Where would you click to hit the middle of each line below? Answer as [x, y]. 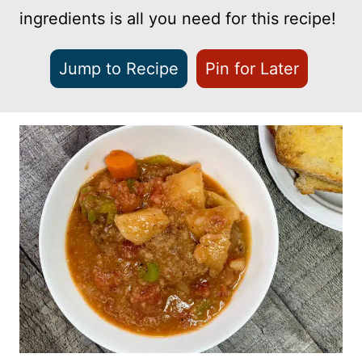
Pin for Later [252, 69]
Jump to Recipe [119, 69]
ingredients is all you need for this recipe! [178, 19]
